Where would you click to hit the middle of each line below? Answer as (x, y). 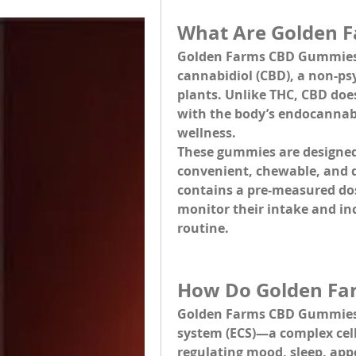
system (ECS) (217, 333)
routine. (203, 228)
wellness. (207, 133)
